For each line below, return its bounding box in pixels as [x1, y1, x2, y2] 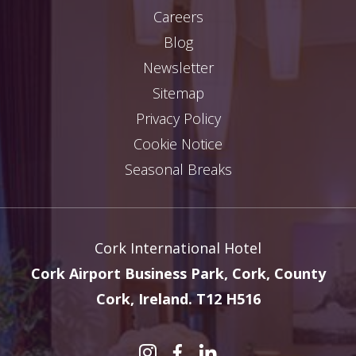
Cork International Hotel [95, 238, 261, 257]
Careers [153, 6, 203, 26]
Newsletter [142, 57, 214, 77]
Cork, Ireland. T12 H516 [95, 288, 261, 308]
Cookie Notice [133, 133, 222, 153]
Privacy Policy [135, 108, 221, 128]
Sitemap [152, 83, 204, 103]
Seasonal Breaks [124, 159, 232, 179]
